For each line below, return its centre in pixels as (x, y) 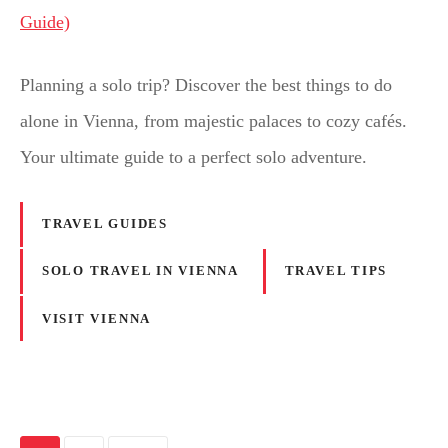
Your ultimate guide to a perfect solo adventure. (193, 156)
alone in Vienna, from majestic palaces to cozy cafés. (213, 120)
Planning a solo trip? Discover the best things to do (206, 84)
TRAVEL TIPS (336, 271)
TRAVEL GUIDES (104, 224)
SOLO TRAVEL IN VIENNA (140, 271)
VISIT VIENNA (96, 318)
